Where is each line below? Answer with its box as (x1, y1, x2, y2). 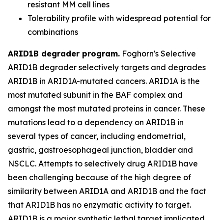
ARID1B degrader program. (8, 49, 120, 58)
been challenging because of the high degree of (8, 172, 191, 182)
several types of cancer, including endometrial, (8, 131, 186, 141)
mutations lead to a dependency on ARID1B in (8, 117, 184, 127)
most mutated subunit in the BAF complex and (8, 90, 183, 100)
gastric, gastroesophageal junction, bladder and (8, 145, 193, 155)
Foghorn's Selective (120, 49, 196, 58)
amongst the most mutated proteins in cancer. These (8, 104, 205, 113)
